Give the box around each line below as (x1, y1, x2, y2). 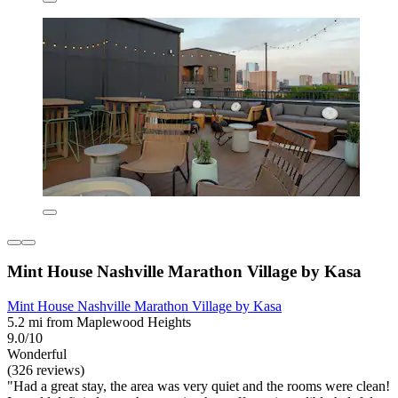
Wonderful (7, 346, 67, 362)
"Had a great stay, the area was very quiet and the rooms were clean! (7, 378, 390, 394)
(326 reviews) (7, 362, 84, 378)
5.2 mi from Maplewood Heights (7, 314, 191, 330)
